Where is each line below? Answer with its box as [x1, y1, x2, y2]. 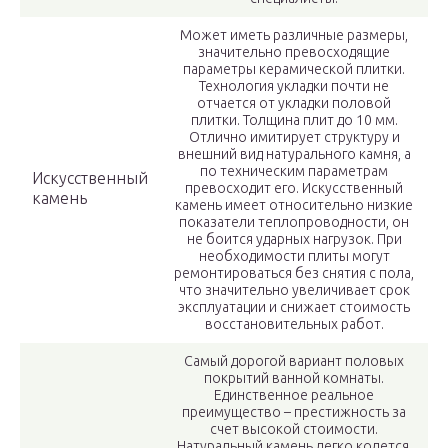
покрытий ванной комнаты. [204, 370, 384, 387]
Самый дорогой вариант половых [184, 353, 404, 370]
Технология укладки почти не [199, 78, 389, 95]
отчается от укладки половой [197, 95, 391, 112]
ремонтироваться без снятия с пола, [174, 265, 414, 282]
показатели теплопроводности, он [179, 214, 409, 231]
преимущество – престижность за [182, 404, 406, 421]
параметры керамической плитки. [183, 61, 405, 78]
